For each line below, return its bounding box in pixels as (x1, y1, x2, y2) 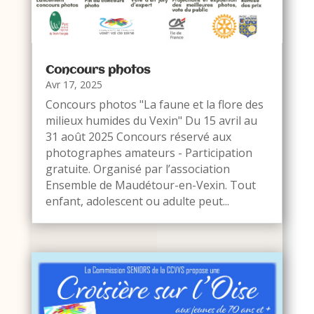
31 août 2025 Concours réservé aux (45, 128, 231, 144)
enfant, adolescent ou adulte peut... (45, 193, 229, 209)
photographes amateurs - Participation (45, 144, 252, 161)
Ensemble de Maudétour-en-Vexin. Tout (45, 177, 256, 193)
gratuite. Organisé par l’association (45, 161, 230, 177)
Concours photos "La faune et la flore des (45, 96, 264, 112)
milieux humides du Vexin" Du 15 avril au (45, 112, 257, 128)
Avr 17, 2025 (45, 77, 102, 91)
